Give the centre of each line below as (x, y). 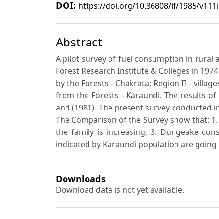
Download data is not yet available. (120, 189)
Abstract (79, 42)
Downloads (81, 178)
